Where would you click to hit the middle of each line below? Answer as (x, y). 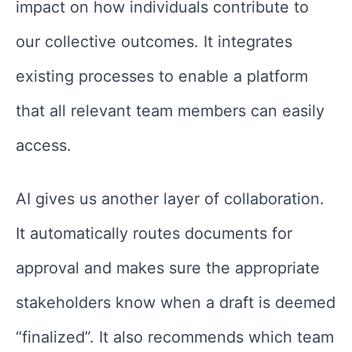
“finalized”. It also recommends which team (175, 337)
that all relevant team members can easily (170, 110)
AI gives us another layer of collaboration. (170, 198)
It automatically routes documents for (154, 233)
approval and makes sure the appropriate (168, 268)
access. (46, 145)
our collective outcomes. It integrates (154, 41)
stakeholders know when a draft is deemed (176, 302)
